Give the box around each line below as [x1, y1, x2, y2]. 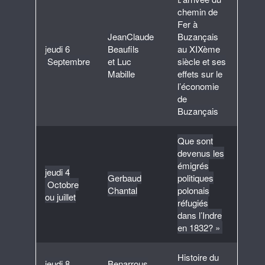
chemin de [177, 5, 218, 18]
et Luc [108, 55, 131, 68]
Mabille [108, 67, 135, 80]
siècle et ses [177, 55, 226, 68]
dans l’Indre [177, 209, 222, 222]
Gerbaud [108, 172, 141, 185]
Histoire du [177, 251, 219, 264]
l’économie [177, 80, 219, 93]
